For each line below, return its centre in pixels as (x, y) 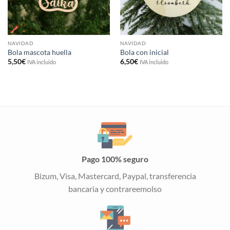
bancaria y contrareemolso (115, 188)
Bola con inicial (144, 52)
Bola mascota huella (39, 52)
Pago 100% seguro (115, 159)
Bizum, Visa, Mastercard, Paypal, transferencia (115, 176)
